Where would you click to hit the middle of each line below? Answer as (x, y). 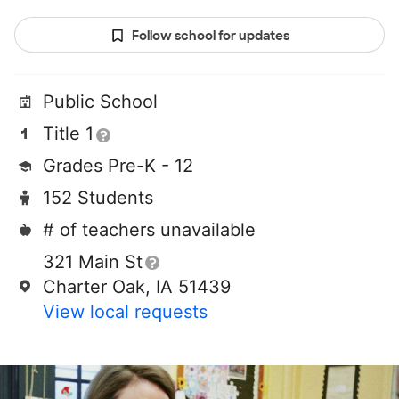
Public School (100, 102)
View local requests (125, 312)
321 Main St (93, 262)
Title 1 (68, 134)
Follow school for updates (210, 36)
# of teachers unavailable (149, 230)
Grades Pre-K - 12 (118, 166)
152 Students (98, 198)
